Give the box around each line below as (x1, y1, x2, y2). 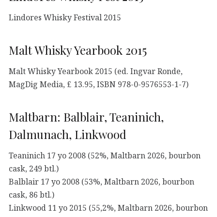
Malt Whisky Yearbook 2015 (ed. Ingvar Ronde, (9, 65, 183, 77)
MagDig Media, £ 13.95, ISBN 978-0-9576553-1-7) (9, 78, 188, 90)
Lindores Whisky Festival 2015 (9, 12, 121, 23)
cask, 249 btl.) (9, 163, 59, 174)
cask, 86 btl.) (9, 189, 54, 200)
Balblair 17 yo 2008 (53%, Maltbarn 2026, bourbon (9, 176, 194, 187)
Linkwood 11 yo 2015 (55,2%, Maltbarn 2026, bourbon (9, 202, 208, 213)
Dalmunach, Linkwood (9, 126, 126, 142)
